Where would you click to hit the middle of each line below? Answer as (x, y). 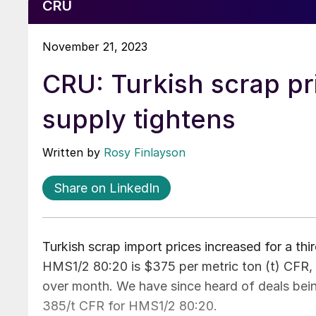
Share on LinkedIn (107, 188)
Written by (73, 152)
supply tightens (139, 119)
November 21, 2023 (95, 46)
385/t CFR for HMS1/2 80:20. (132, 305)
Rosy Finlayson (145, 152)
